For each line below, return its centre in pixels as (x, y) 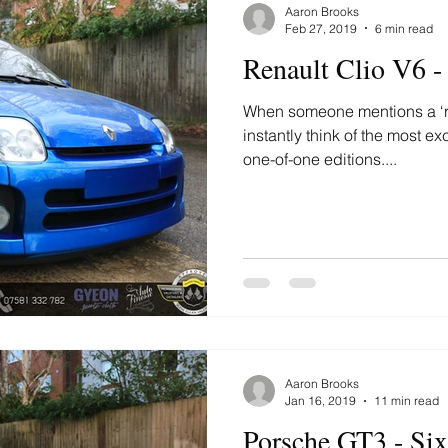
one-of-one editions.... (320, 158)
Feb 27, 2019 (321, 28)
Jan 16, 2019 (320, 400)
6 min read (404, 28)
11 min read (406, 400)
